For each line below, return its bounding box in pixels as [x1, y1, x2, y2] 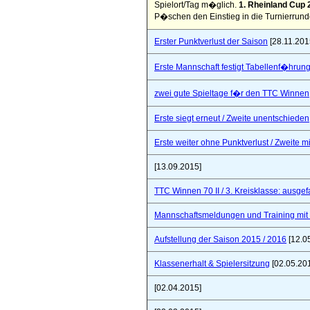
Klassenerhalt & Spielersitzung [154, 259, 270, 268]
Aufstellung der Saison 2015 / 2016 [154, 235, 286, 244]
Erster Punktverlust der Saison [154, 37, 268, 46]
